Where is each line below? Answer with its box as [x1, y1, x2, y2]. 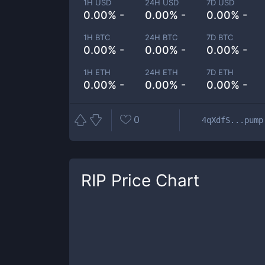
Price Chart [106, 170, 199, 190]
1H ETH [83, 67, 111, 77]
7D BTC [206, 33, 234, 42]
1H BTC [83, 33, 110, 42]
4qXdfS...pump [202, 115, 263, 125]
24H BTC [145, 33, 178, 42]
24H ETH [145, 67, 179, 77]
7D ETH [206, 67, 234, 77]
